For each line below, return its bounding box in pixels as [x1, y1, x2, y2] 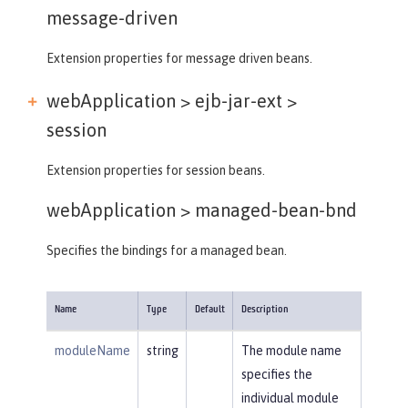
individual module [240, 390, 339, 405]
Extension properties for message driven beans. [46, 50, 312, 66]
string [146, 342, 178, 358]
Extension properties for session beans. [46, 162, 265, 178]
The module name [240, 342, 342, 358]
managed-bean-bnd [190, 199, 357, 220]
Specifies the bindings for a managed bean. [46, 242, 287, 258]
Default [194, 304, 225, 315]
